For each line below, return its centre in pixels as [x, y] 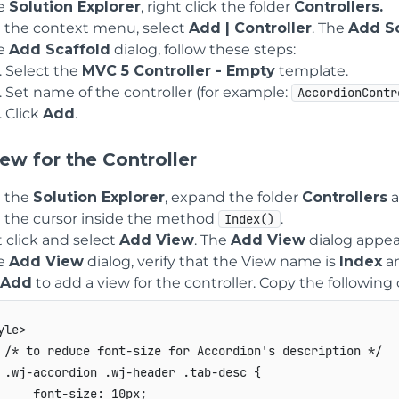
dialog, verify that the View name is [212, 261]
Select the [44, 71]
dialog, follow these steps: [203, 49]
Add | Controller [250, 28]
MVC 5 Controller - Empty [179, 71]
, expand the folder [233, 197]
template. [312, 71]
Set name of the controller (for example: [148, 92]
